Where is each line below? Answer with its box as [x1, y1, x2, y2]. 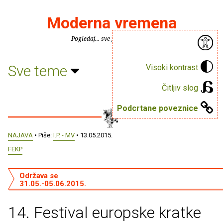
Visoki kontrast [146, 62, 198, 72]
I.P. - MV [53, 131, 75, 139]
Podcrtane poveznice [117, 103, 198, 113]
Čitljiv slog [162, 83, 198, 93]
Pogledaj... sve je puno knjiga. [71, 34, 152, 43]
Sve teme [8, 62, 71, 80]
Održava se [19, 171, 58, 180]
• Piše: [33, 131, 53, 139]
